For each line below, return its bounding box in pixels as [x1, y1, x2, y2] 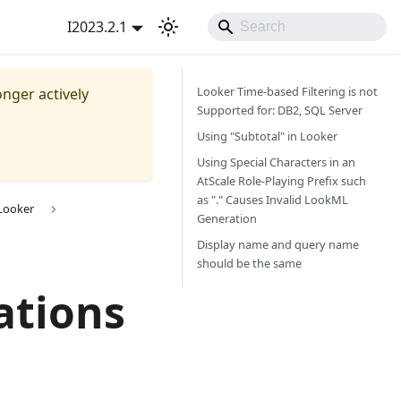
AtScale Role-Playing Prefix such [197, 173, 366, 189]
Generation [197, 210, 257, 226]
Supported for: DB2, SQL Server [197, 102, 363, 118]
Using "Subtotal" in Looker [197, 128, 337, 144]
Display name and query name [197, 236, 359, 252]
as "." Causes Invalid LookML [197, 192, 348, 208]
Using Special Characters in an [197, 154, 355, 170]
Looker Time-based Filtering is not [197, 83, 378, 99]
